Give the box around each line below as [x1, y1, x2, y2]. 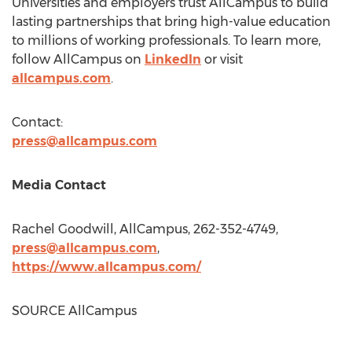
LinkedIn [145, 52, 201, 67]
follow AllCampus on [12, 52, 145, 67]
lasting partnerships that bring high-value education [12, 14, 331, 29]
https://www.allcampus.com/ [12, 259, 201, 274]
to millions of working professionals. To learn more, [12, 33, 321, 48]
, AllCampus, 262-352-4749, [114, 222, 278, 236]
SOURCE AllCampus [12, 303, 137, 318]
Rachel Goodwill [12, 222, 114, 236]
